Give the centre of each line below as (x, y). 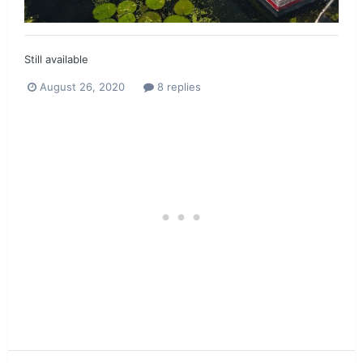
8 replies (177, 87)
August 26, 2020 (82, 87)
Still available (56, 60)
